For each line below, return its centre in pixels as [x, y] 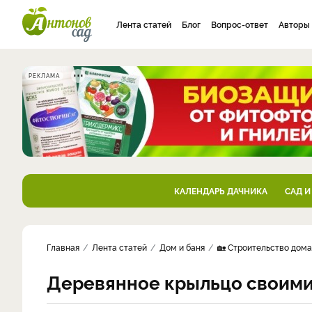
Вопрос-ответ [240, 24]
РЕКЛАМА [44, 76]
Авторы [294, 24]
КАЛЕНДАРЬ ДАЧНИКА [220, 190]
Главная [63, 247]
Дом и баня [182, 247]
